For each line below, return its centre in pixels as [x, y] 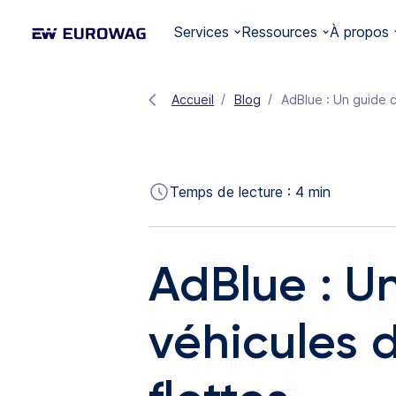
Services [202, 32]
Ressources [280, 32]
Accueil [193, 100]
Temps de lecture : [232, 191]
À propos [360, 32]
